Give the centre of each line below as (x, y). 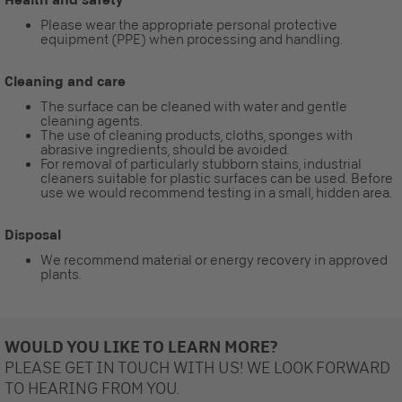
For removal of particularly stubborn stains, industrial (201, 164)
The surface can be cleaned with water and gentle (194, 106)
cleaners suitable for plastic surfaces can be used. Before (217, 178)
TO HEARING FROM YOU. (92, 388)
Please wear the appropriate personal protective (189, 25)
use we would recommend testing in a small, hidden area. (216, 192)
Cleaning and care (65, 81)
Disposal (33, 234)
